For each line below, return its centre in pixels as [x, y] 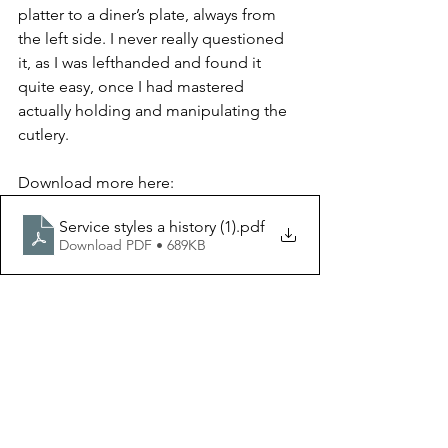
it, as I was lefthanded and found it [141, 62]
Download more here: [96, 182]
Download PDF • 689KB [132, 244]
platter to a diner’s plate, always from [149, 14]
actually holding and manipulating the [154, 110]
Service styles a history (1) [147, 226]
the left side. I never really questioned [153, 38]
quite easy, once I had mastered [133, 86]
